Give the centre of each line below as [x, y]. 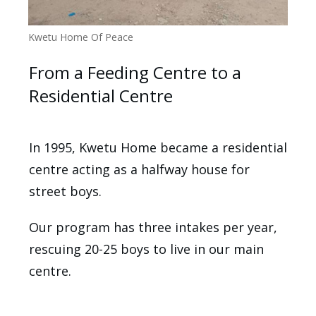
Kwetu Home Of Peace [81, 37]
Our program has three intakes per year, [153, 227]
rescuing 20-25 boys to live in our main [146, 249]
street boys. [65, 192]
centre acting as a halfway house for [139, 170]
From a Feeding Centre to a [135, 73]
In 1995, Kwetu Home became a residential [158, 148]
